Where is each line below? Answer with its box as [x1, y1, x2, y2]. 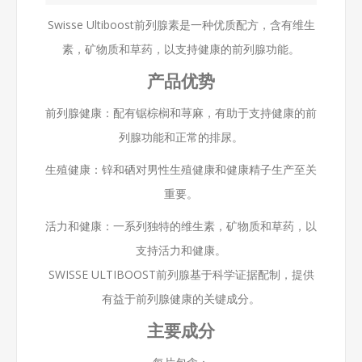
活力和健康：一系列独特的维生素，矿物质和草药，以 [45, 217, 317, 234]
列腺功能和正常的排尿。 [119, 128, 243, 145]
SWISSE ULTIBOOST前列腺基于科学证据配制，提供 [48, 266, 314, 282]
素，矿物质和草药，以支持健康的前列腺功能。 [62, 40, 300, 57]
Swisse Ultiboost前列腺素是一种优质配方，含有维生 [47, 16, 315, 32]
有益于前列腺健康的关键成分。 [102, 290, 260, 306]
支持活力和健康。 [136, 242, 226, 258]
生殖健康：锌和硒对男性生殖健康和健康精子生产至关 [45, 161, 317, 177]
